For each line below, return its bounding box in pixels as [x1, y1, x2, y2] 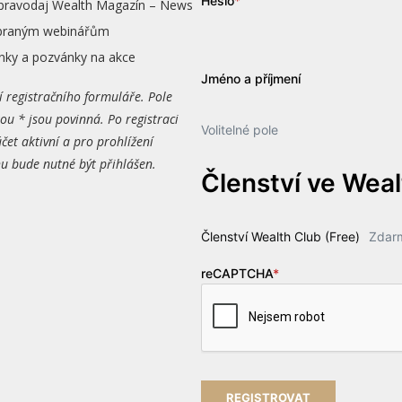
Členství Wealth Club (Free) [200, 228, 360, 244]
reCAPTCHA [200, 265, 273, 281]
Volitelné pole [200, 121, 278, 137]
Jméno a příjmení [200, 70, 301, 86]
